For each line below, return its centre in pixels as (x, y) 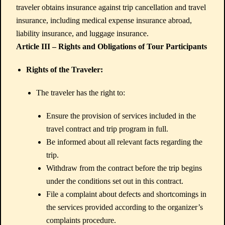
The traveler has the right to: (81, 93)
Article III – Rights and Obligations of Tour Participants (111, 46)
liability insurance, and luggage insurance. (82, 33)
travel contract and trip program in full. (107, 129)
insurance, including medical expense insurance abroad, (104, 20)
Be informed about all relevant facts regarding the (124, 142)
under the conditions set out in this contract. (115, 181)
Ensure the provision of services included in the (121, 116)
